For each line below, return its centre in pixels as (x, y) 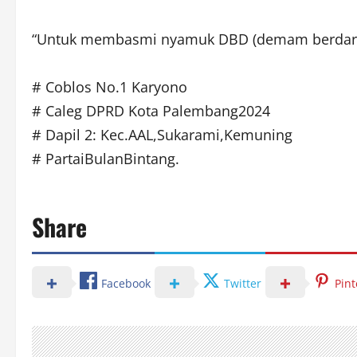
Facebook (126, 283)
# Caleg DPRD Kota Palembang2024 (151, 111)
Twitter (243, 283)
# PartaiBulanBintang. (106, 159)
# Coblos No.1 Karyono (110, 87)
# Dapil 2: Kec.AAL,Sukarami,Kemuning (162, 135)
